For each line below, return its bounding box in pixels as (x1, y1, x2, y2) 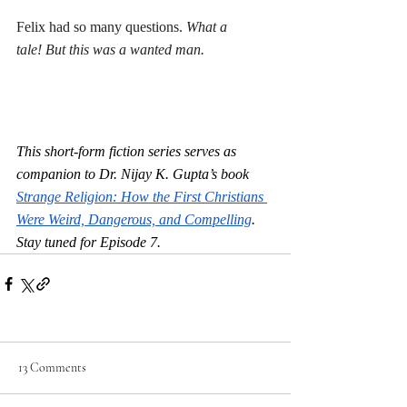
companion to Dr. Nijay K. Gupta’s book (16, 165, 253, 182)
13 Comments (18, 359, 86, 375)
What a (186, 18, 231, 35)
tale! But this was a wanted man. (16, 41, 204, 57)
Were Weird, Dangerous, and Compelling (16, 211, 252, 227)
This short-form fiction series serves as (16, 143, 240, 159)
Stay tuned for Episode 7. (16, 233, 161, 250)
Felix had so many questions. (16, 18, 186, 35)
